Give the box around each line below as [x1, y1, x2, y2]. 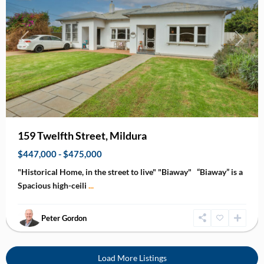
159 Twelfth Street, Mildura [18, 128, 147, 142]
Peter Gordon [41, 213, 87, 223]
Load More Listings [97, 252, 167, 263]
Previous [24, 39, 57, 50]
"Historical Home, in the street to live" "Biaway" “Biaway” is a [18, 166, 243, 177]
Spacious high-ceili [18, 180, 88, 190]
